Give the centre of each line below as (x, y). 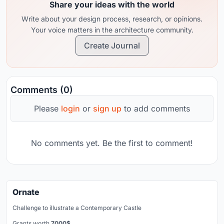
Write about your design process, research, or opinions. (112, 19)
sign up (107, 109)
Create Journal (112, 46)
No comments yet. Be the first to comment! (112, 143)
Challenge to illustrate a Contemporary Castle (77, 208)
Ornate (26, 192)
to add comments (156, 109)
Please (47, 109)
